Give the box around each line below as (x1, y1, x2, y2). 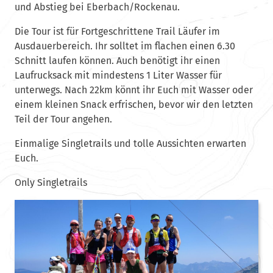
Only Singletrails (14, 176, 87, 188)
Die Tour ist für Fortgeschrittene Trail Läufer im (14, 25, 220, 37)
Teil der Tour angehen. (14, 113, 112, 125)
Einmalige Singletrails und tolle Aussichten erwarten (14, 137, 246, 149)
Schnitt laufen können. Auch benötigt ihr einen (14, 54, 220, 66)
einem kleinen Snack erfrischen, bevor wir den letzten (14, 98, 253, 110)
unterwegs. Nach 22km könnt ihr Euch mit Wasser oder (14, 83, 253, 96)
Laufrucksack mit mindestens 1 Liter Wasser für (14, 69, 222, 81)
